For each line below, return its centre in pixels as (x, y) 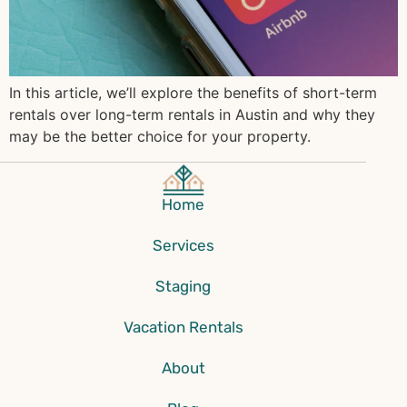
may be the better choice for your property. (160, 136)
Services (183, 246)
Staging (184, 287)
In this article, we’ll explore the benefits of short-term (193, 92)
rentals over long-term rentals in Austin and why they (192, 114)
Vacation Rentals (183, 328)
